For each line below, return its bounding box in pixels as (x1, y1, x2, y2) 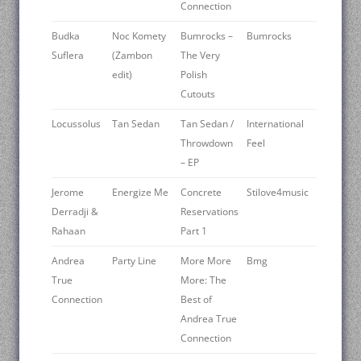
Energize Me (112, 185, 168, 199)
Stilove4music (247, 185, 309, 199)
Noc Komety (112, 28, 166, 43)
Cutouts (180, 86, 215, 101)
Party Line (112, 253, 156, 268)
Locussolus (52, 116, 101, 131)
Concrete (180, 185, 222, 199)
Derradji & (52, 204, 98, 218)
